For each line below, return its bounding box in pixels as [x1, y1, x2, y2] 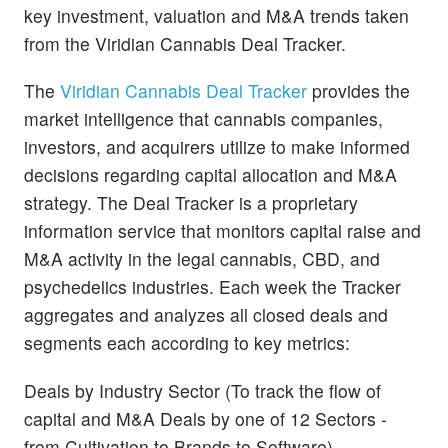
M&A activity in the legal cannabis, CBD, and [24, 246, 380, 272]
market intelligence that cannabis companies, [24, 106, 383, 132]
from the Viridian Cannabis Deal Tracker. [24, 31, 346, 57]
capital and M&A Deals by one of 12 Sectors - [24, 405, 387, 431]
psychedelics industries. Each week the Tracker [24, 274, 401, 300]
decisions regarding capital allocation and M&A [24, 162, 397, 188]
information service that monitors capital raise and [24, 218, 421, 244]
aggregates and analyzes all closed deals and [24, 302, 388, 328]
